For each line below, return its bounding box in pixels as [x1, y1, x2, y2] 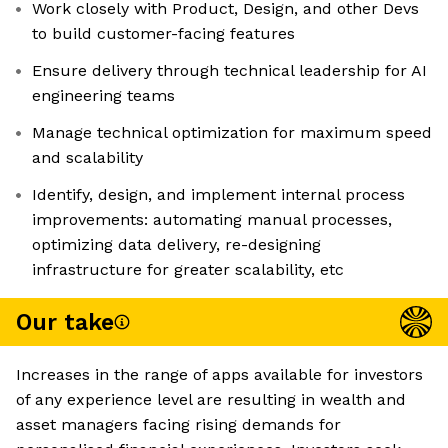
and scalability [32, 148, 143, 168]
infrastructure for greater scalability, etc [32, 260, 344, 280]
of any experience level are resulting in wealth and [16, 390, 406, 410]
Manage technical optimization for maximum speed [32, 123, 432, 143]
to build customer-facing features [32, 24, 295, 44]
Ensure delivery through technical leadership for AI [32, 61, 427, 81]
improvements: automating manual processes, [32, 210, 392, 230]
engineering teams [32, 86, 175, 106]
